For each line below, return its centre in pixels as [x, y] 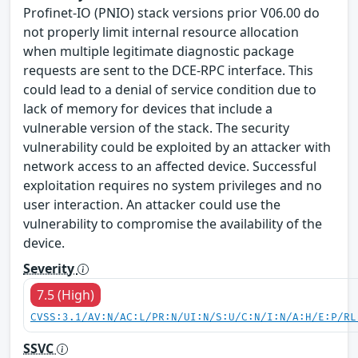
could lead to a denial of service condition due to [170, 89]
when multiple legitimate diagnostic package [159, 51]
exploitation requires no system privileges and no [173, 185]
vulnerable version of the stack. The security [156, 127]
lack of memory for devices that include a [148, 108]
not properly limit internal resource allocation [161, 32]
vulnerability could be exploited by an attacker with [177, 147]
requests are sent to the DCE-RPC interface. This [168, 70]
